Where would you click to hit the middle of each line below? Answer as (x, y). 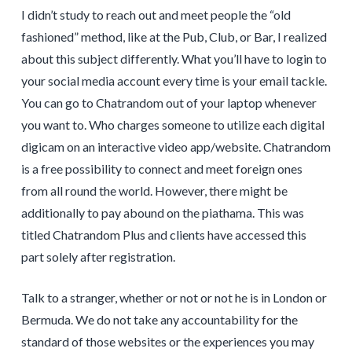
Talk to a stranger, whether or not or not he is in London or (174, 298)
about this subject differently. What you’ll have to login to (174, 59)
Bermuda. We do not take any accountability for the (159, 320)
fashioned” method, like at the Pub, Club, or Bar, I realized (174, 37)
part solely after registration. (98, 257)
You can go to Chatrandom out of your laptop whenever (169, 103)
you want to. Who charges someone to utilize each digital (172, 125)
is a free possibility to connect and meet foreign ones (161, 169)
